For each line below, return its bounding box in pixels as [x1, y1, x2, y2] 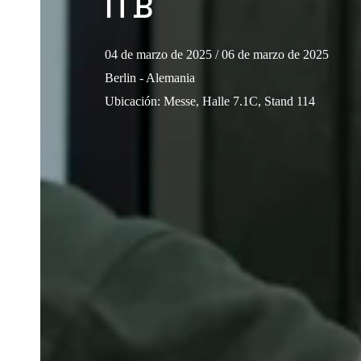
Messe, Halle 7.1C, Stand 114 [164, 93, 315, 108]
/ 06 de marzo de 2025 [215, 47, 329, 61]
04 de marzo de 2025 [105, 47, 212, 61]
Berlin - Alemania [105, 70, 195, 85]
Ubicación [105, 93, 157, 108]
